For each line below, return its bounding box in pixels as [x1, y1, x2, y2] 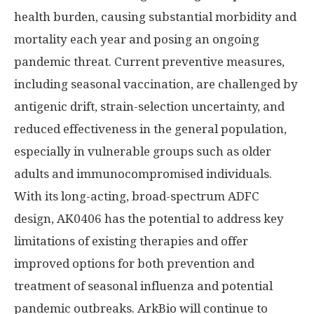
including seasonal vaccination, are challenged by [14, 77, 298, 91]
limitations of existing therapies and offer [14, 234, 248, 248]
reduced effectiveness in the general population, [14, 122, 287, 136]
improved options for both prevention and [14, 257, 254, 271]
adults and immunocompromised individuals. [14, 167, 272, 181]
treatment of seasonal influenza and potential [14, 279, 273, 293]
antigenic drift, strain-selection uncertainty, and [14, 100, 285, 114]
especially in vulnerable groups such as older [14, 144, 271, 158]
